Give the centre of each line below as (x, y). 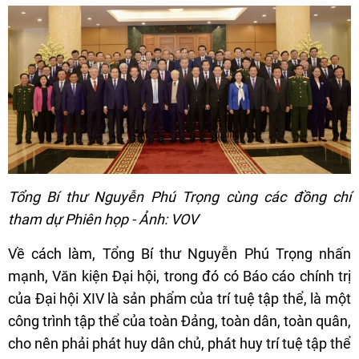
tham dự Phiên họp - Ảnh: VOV (103, 219)
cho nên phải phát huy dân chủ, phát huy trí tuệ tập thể (179, 343)
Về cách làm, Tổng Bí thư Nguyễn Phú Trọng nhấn (179, 253)
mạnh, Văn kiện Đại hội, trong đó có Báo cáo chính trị (179, 276)
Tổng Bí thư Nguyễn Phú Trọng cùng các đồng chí (179, 196)
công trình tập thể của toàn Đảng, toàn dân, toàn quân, (179, 321)
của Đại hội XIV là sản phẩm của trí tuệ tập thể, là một (179, 298)
